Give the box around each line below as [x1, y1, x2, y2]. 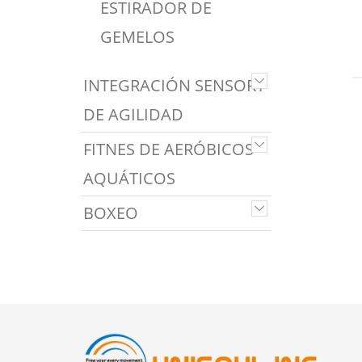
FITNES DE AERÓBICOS [83, 138, 254, 160]
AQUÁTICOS [83, 167, 175, 189]
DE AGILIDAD [83, 103, 183, 125]
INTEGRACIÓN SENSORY [83, 74, 265, 96]
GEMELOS [100, 26, 175, 48]
